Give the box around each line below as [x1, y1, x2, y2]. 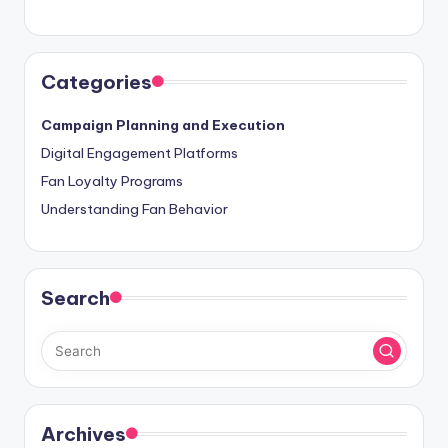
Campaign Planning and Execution [41, 116, 285, 135]
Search [41, 286, 110, 311]
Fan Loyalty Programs [41, 172, 183, 191]
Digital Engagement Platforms [41, 144, 238, 163]
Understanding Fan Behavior [41, 200, 228, 219]
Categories [41, 70, 152, 95]
